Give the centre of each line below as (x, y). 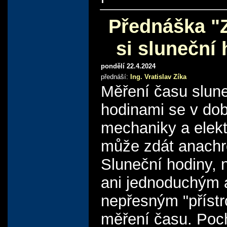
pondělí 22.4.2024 (128, 66)
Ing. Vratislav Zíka (158, 77)
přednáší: (116, 77)
